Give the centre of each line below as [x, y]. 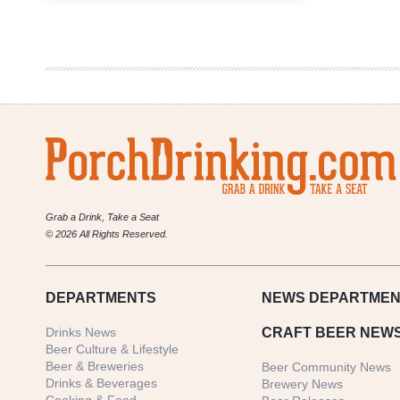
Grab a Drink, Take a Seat [102, 217]
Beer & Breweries [95, 367]
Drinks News [81, 333]
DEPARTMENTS [101, 298]
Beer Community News [327, 367]
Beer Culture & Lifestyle [112, 350]
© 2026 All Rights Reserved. [107, 234]
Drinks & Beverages [101, 383]
